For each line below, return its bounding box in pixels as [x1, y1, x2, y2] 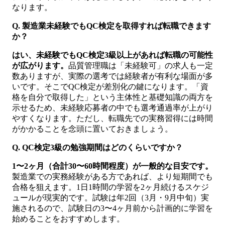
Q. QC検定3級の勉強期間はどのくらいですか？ [12, 143, 183, 152]
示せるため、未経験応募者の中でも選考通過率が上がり [12, 103, 213, 113]
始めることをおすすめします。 [12, 214, 125, 223]
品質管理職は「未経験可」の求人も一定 [68, 61, 213, 70]
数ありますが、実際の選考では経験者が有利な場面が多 [12, 72, 213, 81]
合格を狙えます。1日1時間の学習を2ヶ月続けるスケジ [12, 183, 209, 192]
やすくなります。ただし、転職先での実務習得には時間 [12, 114, 213, 123]
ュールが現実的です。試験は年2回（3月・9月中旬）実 [12, 193, 209, 202]
